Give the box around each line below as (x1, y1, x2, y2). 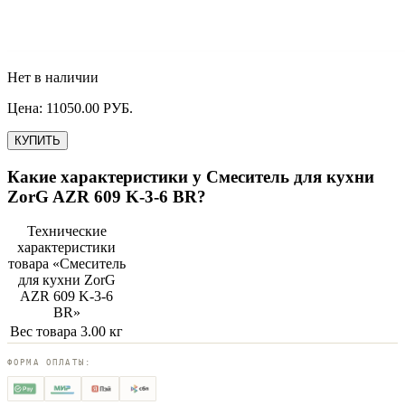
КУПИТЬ (14, 133, 61, 147)
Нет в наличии (7, 69, 99, 85)
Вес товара (10, 324, 77, 340)
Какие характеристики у (7, 166, 206, 186)
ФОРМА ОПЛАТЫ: (7, 358, 92, 368)
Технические (26, 223, 107, 240)
